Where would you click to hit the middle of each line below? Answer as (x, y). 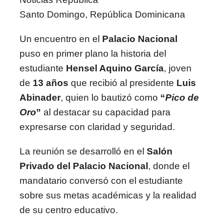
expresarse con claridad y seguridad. (97, 127)
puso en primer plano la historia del (93, 54)
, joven (178, 68)
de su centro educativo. (69, 210)
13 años (51, 83)
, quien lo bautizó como (110, 98)
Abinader (40, 98)
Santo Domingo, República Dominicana (102, 14)
